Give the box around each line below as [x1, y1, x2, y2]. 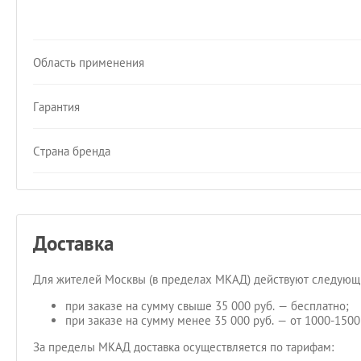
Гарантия [33, 98, 80, 114]
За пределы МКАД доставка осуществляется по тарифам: [33, 339, 334, 355]
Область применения [33, 54, 144, 70]
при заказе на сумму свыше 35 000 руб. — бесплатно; [65, 298, 349, 313]
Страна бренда [33, 143, 110, 159]
